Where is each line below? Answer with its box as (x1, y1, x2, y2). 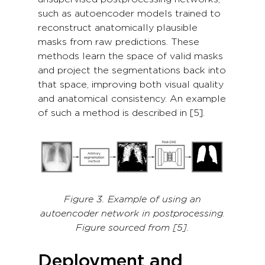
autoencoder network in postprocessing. (40, 208, 225, 218)
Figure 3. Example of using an (64, 194, 201, 204)
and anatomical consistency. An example (38, 93, 226, 104)
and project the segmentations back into (38, 65, 226, 75)
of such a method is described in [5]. (38, 108, 205, 118)
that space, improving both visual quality (38, 79, 224, 89)
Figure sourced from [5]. (76, 222, 189, 232)
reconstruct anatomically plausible (38, 22, 198, 33)
